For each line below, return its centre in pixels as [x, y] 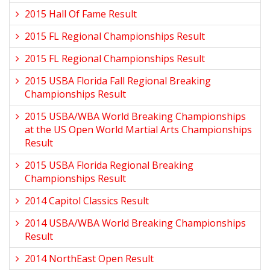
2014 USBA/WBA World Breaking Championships [135, 223]
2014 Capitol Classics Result [87, 201]
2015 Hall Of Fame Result [81, 14]
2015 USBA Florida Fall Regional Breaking [118, 81]
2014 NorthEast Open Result [89, 259]
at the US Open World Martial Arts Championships [138, 130]
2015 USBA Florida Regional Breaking [109, 165]
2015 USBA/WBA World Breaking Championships [135, 116]
